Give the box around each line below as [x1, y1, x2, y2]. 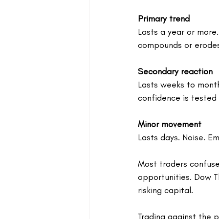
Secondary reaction [138, 66, 213, 77]
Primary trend [138, 13, 190, 24]
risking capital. [138, 184, 193, 196]
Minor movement [138, 118, 201, 130]
